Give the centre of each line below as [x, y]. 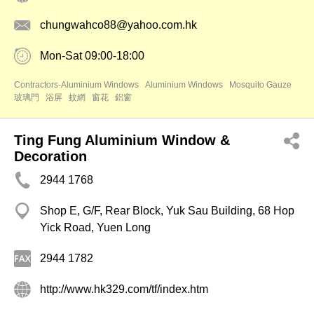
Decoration [50, 156]
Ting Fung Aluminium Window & [122, 140]
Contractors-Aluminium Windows [76, 85]
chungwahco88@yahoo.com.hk [118, 25]
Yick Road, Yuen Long [95, 227]
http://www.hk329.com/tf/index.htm [124, 289]
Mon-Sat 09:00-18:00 [92, 56]
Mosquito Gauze [260, 85]
